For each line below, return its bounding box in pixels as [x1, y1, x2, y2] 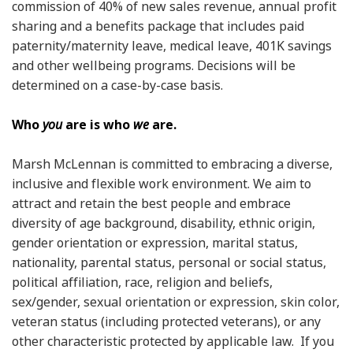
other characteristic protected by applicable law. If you [12, 333, 334, 350]
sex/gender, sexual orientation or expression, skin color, [12, 293, 340, 310]
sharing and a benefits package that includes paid [12, 17, 304, 35]
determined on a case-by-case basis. [12, 76, 223, 94]
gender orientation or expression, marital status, [12, 234, 298, 251]
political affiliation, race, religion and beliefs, [12, 273, 273, 291]
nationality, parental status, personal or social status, [12, 254, 326, 271]
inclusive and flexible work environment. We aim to [12, 175, 311, 192]
